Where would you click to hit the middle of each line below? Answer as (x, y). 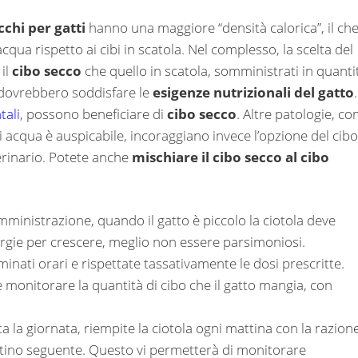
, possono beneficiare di (93, 113)
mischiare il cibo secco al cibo (231, 157)
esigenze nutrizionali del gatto (253, 92)
